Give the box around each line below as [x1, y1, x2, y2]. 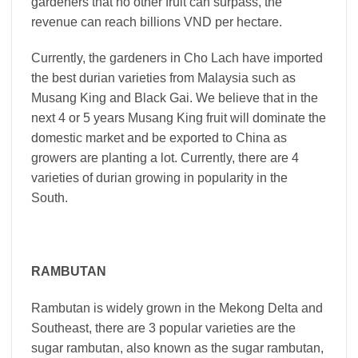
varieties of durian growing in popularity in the [31, 171, 288, 185]
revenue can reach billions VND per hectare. [31, 14, 282, 29]
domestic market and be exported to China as [31, 131, 287, 145]
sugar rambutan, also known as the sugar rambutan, [31, 340, 324, 355]
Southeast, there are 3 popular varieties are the [31, 320, 296, 335]
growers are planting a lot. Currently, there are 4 [31, 151, 299, 165]
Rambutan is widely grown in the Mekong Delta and [31, 300, 323, 315]
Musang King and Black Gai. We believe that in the [31, 91, 318, 105]
